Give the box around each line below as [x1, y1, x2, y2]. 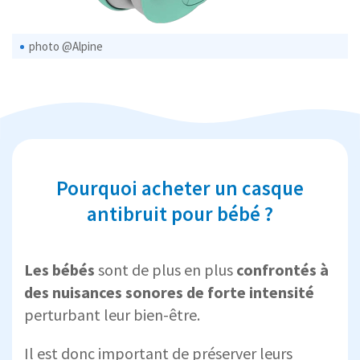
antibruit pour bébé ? [87, 201, 273, 227]
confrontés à [236, 260, 329, 280]
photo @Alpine [29, 39, 103, 55]
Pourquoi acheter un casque [56, 175, 304, 202]
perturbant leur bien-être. [24, 305, 200, 325]
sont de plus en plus [95, 260, 236, 280]
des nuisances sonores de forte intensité [24, 282, 314, 303]
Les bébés [24, 260, 95, 280]
